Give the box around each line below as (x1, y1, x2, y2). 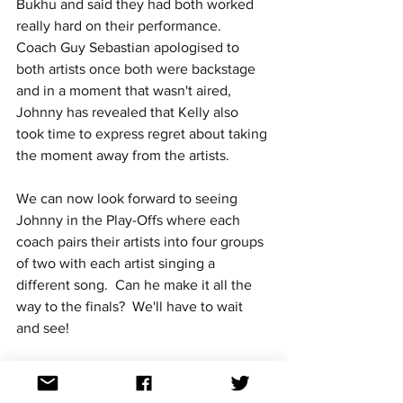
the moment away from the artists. (16, 147, 229, 163)
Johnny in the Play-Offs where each (16, 211, 244, 228)
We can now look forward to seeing (16, 190, 241, 206)
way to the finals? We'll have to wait (16, 298, 246, 314)
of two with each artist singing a (16, 255, 219, 271)
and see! (16, 319, 69, 336)
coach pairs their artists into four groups (16, 233, 267, 249)
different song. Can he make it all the (16, 276, 255, 292)
